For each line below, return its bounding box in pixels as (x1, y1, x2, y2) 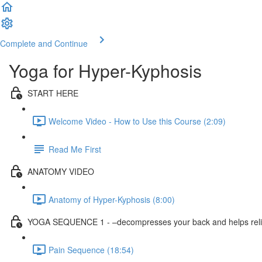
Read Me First (49, 143, 101, 155)
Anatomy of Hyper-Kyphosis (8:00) (49, 193, 175, 205)
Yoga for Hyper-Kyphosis (9, 58, 202, 83)
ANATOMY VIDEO (27, 165, 94, 177)
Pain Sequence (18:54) (49, 243, 134, 256)
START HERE (27, 87, 78, 99)
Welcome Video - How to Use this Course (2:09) (49, 115, 226, 127)
